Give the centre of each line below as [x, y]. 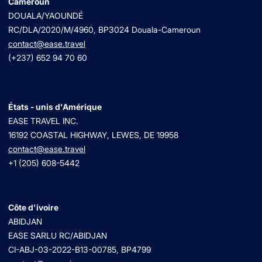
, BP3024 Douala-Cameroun [147, 30]
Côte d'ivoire [33, 208]
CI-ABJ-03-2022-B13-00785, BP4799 [80, 250]
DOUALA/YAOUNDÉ [46, 16]
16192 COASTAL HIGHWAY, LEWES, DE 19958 [93, 135]
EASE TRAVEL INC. [43, 121]
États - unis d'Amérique [55, 107]
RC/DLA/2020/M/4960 [51, 30]
